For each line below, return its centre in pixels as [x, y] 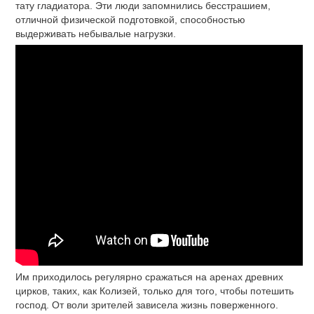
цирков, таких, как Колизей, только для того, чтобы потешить [155, 291]
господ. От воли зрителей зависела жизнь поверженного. [147, 305]
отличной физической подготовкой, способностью [130, 20]
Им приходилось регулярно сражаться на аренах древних [149, 277]
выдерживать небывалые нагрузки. [96, 34]
